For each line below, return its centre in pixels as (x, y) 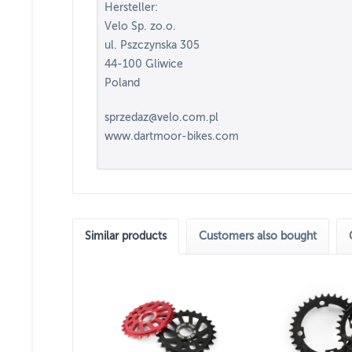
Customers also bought (258, 236)
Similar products (126, 236)
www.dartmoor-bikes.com (172, 136)
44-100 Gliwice (144, 64)
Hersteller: (131, 7)
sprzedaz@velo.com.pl (161, 117)
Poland (122, 83)
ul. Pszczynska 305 (152, 45)
